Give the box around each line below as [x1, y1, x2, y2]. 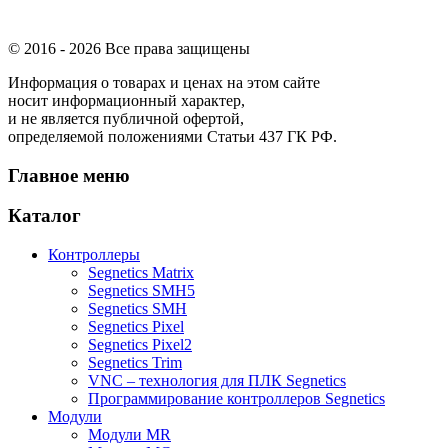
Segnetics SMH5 [88, 281, 195, 299]
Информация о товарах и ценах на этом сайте [8, 73, 320, 91]
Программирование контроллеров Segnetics [88, 389, 385, 407]
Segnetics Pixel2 [88, 335, 192, 353]
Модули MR [88, 425, 171, 443]
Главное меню [8, 164, 130, 186]
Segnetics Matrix [88, 263, 194, 281]
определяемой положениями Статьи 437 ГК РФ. [8, 127, 337, 145]
